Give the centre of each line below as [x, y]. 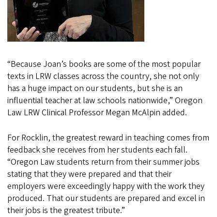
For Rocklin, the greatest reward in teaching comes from [108, 138]
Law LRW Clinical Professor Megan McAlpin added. [97, 113]
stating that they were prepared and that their [89, 174]
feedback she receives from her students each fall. [97, 150]
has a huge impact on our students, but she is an [95, 89]
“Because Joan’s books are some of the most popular [104, 64]
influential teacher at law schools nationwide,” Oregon [105, 101]
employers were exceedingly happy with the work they [106, 186]
